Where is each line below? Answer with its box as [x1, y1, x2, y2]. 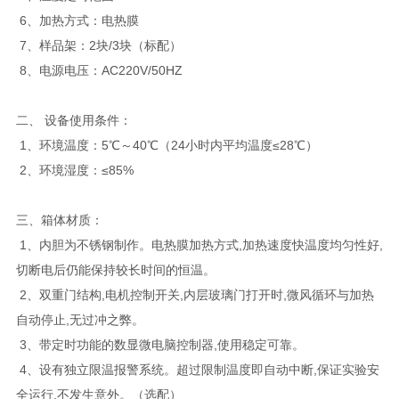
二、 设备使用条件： [15, 112, 132, 127]
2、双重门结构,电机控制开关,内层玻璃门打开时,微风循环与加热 [15, 287, 374, 302]
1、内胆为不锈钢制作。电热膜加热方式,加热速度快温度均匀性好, [15, 237, 383, 252]
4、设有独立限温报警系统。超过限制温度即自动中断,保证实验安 [15, 362, 379, 377]
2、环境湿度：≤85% [15, 162, 134, 177]
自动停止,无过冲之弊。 [15, 312, 144, 327]
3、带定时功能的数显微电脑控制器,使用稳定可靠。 [15, 337, 305, 352]
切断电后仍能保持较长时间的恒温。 [15, 262, 216, 277]
